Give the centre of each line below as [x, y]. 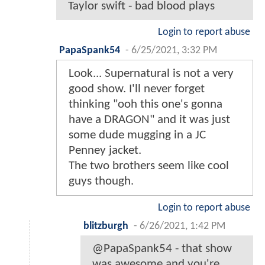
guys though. [101, 181]
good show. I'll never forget [137, 89]
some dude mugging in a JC [137, 135]
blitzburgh [106, 226]
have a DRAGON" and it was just [149, 119]
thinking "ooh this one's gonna [146, 104]
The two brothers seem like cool [149, 166]
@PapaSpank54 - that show [162, 248]
